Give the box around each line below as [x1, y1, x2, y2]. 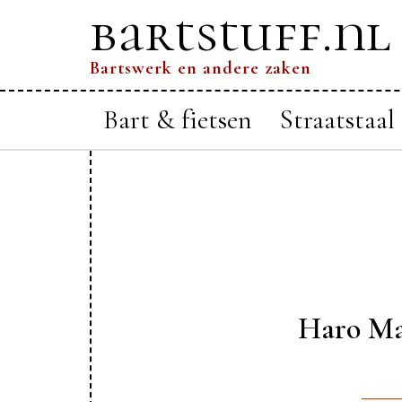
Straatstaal [279, 103, 395, 136]
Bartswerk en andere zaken [90, 57, 311, 79]
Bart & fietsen [103, 103, 252, 136]
